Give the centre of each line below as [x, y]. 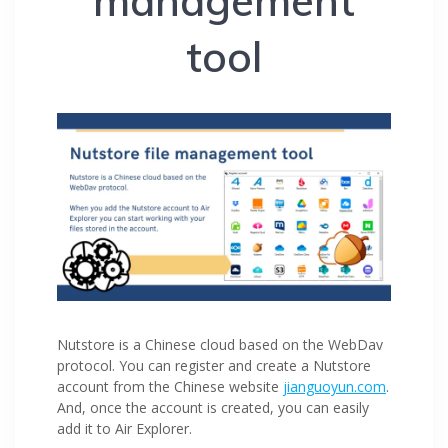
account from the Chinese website [170, 387]
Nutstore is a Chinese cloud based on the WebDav [220, 345]
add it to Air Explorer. [124, 429]
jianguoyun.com [334, 387]
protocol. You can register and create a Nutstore [214, 366]
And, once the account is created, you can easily [213, 408]
